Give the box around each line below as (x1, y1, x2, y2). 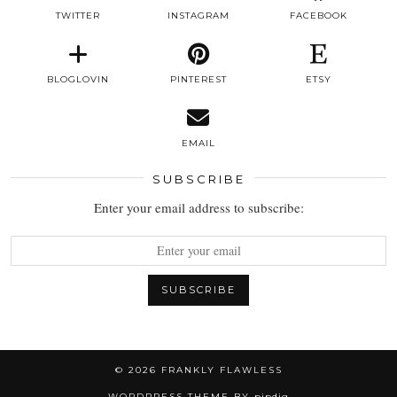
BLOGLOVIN (47, 73, 110, 85)
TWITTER (56, 9, 101, 21)
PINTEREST (169, 73, 227, 85)
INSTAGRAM (167, 9, 230, 21)
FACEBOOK (290, 9, 348, 21)
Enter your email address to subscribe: (93, 198, 304, 216)
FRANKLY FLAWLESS (160, 363, 283, 376)
